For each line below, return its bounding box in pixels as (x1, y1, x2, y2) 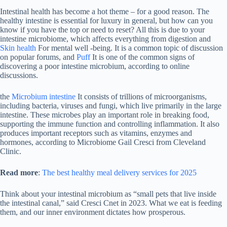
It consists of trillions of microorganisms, (75, 92, 207, 101)
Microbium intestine (12, 92, 75, 101)
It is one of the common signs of (90, 53, 195, 61)
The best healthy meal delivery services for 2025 (42, 168, 197, 177)
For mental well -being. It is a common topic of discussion (36, 44, 223, 52)
